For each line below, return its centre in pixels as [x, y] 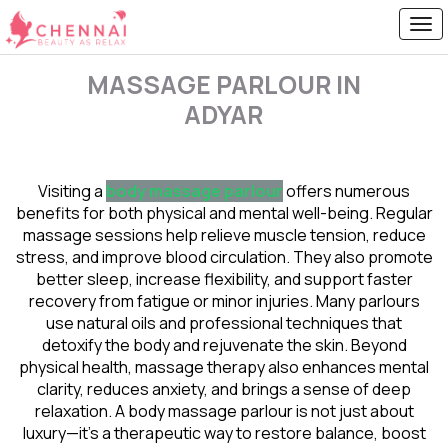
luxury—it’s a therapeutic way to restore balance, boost [224, 433]
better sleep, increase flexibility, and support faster [224, 279]
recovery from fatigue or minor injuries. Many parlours [224, 301]
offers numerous [346, 191]
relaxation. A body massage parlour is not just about [224, 411]
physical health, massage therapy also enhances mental [224, 367]
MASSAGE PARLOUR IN [223, 84]
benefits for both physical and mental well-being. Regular [224, 213]
